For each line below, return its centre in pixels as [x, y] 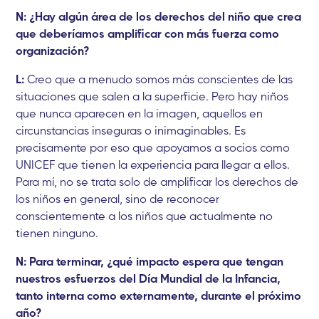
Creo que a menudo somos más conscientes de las [159, 79]
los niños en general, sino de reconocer [118, 198]
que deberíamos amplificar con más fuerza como [148, 33]
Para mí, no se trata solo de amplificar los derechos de [157, 181]
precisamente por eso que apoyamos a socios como [153, 147]
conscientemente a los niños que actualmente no [145, 215]
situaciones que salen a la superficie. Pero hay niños [152, 96]
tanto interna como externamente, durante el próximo [159, 295]
